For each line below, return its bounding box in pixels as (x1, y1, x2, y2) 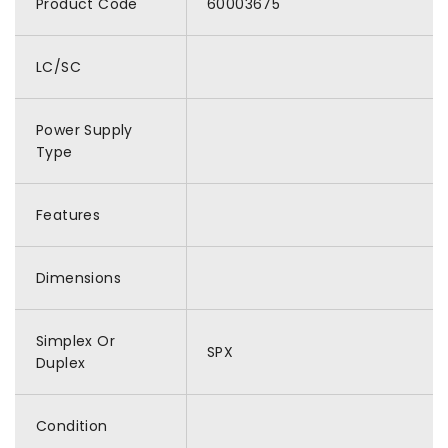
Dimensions (36, 268, 121, 288)
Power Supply (36, 120, 133, 140)
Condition (36, 416, 108, 436)
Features (36, 205, 101, 225)
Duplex (36, 353, 86, 373)
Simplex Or (36, 331, 116, 351)
